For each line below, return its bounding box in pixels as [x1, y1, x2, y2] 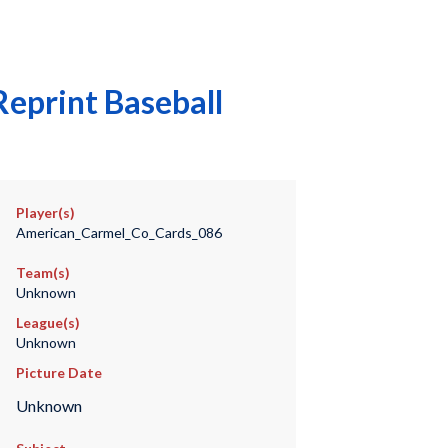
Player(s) [15, 204, 75, 221]
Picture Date [15, 364, 102, 381]
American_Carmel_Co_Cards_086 [15, 224, 222, 241]
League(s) [15, 314, 80, 331]
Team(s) [15, 264, 70, 281]
